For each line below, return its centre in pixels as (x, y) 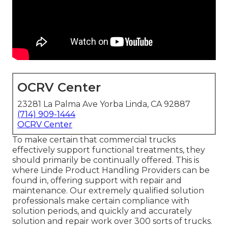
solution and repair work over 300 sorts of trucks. (112, 221)
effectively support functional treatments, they (109, 150)
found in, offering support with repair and (97, 181)
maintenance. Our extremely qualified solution (108, 191)
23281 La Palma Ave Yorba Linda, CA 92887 (104, 104)
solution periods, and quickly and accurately (102, 211)
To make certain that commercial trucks (94, 140)
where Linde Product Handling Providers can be (111, 170)
